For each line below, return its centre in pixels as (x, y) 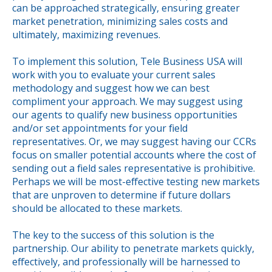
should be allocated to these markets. (97, 209)
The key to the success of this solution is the (113, 235)
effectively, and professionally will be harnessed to (126, 262)
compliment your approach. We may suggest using (127, 102)
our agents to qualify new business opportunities (125, 115)
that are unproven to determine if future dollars (121, 195)
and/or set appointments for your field (100, 128)
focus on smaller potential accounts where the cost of (134, 155)
